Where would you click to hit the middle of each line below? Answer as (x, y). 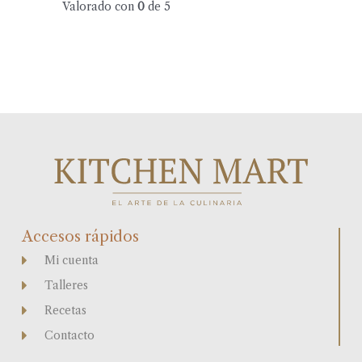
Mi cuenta (71, 260)
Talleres (66, 285)
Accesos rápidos (81, 236)
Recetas (65, 310)
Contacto (69, 335)
